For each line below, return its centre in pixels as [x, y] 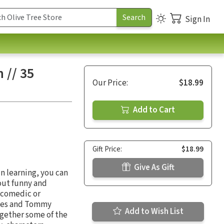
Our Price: [110, 83]
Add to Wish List [153, 211]
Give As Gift [153, 167]
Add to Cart [153, 110]
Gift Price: [107, 149]
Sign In [197, 19]
